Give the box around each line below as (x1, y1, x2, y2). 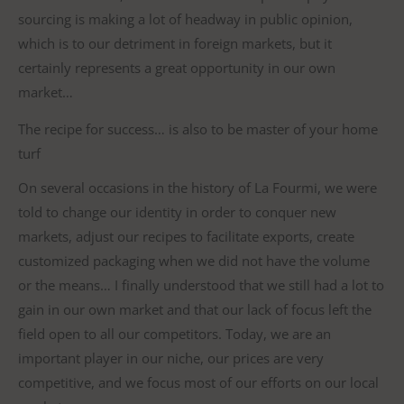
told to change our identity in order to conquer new (18, 202, 336, 221)
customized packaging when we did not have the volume (18, 251, 370, 270)
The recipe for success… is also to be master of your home (18, 120, 378, 139)
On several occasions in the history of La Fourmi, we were (18, 178, 377, 197)
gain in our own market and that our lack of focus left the (18, 299, 372, 318)
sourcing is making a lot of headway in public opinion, (18, 9, 353, 28)
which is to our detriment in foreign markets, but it (18, 33, 332, 52)
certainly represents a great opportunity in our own (18, 58, 335, 77)
